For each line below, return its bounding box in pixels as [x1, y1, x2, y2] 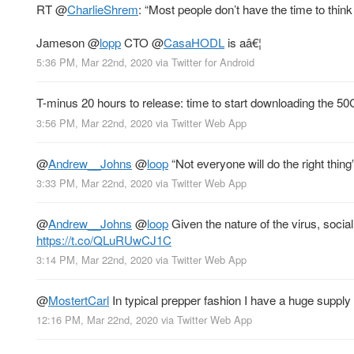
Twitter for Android [171, 55, 254, 70]
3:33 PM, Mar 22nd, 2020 [36, 175, 153, 190]
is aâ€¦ [224, 34, 262, 51]
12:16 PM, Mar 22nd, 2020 [36, 311, 158, 327]
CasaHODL [164, 34, 224, 51]
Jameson [36, 34, 88, 51]
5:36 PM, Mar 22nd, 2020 [36, 55, 153, 70]
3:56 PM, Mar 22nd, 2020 [36, 115, 153, 130]
